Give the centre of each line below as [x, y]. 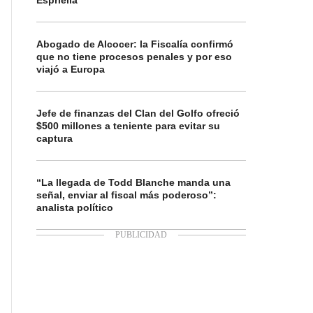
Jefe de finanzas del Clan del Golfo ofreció [138, 113]
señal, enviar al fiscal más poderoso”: [126, 195]
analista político [75, 208]
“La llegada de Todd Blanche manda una [133, 182]
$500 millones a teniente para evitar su [128, 126]
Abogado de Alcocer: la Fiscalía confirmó [135, 44]
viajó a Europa [71, 69]
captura [54, 138]
